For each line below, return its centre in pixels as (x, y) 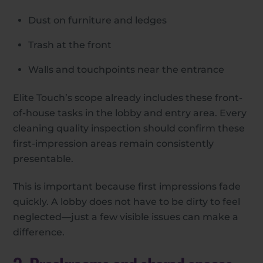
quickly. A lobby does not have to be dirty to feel (127, 202)
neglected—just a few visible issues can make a (126, 217)
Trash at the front (70, 45)
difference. (39, 232)
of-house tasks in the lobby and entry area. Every (130, 113)
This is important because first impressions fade (127, 187)
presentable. (43, 159)
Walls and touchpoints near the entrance (126, 70)
